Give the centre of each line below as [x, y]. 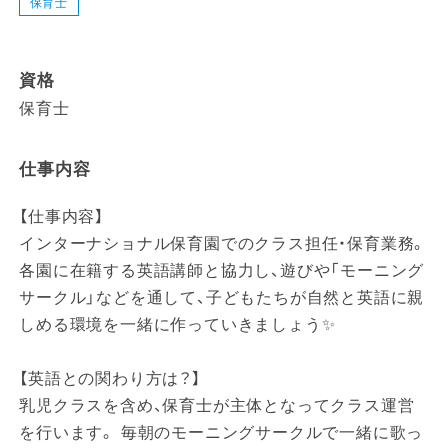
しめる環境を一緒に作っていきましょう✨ [177, 325]
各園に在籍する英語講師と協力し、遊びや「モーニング [222, 271]
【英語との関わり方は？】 [110, 379]
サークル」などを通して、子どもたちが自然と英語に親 [222, 298]
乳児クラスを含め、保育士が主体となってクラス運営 [217, 406]
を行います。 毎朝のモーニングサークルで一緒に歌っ [221, 433]
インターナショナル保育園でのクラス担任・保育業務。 [223, 244]
